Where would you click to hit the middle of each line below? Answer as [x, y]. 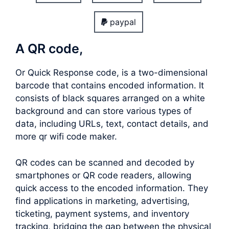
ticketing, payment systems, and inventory [102, 213]
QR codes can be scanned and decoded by [105, 162]
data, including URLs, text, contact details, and [112, 124]
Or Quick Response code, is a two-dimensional [111, 73]
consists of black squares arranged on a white [110, 98]
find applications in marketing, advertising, [102, 201]
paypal [122, 22]
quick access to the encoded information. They [112, 188]
